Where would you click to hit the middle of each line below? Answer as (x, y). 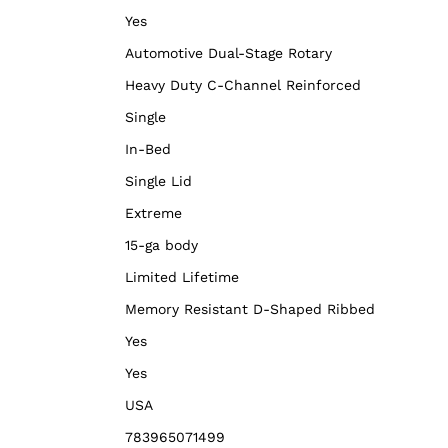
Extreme (153, 213)
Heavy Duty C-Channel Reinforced (243, 85)
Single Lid (158, 181)
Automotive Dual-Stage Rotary (228, 53)
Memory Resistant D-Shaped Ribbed (250, 309)
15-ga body (161, 245)
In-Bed (148, 149)
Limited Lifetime (182, 277)
